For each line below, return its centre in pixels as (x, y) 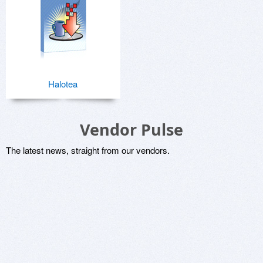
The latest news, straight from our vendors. (88, 150)
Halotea (63, 84)
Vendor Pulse (131, 129)
